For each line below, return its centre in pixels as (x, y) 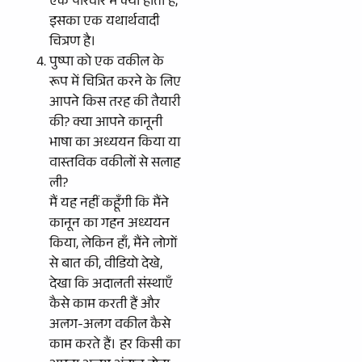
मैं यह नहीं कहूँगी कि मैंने (109, 204)
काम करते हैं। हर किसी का (115, 346)
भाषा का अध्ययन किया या (115, 144)
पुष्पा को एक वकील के (107, 63)
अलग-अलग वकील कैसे (110, 326)
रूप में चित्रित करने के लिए (115, 83)
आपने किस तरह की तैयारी (115, 103)
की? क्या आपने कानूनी (106, 124)
